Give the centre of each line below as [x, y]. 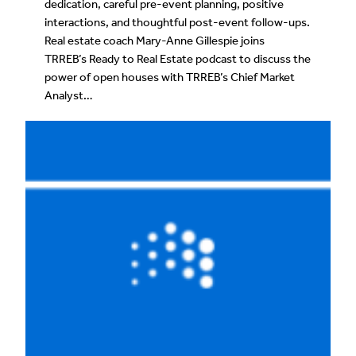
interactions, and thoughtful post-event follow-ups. [177, 22]
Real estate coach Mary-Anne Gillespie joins [155, 40]
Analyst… [69, 95]
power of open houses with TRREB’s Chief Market [170, 77]
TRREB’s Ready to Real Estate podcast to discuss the [178, 58]
